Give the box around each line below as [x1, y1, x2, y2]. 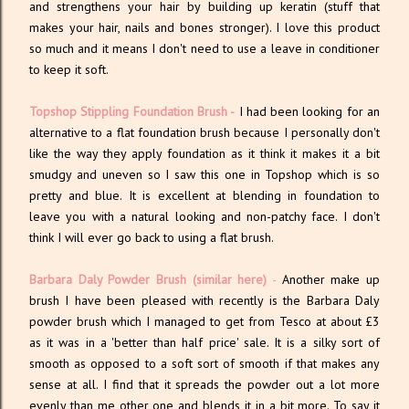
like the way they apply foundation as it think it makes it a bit [29, 145, 380, 162]
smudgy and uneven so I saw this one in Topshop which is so [29, 166, 380, 183]
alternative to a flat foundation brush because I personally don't [29, 124, 380, 141]
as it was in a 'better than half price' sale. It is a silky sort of [29, 334, 380, 351]
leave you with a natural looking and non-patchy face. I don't [29, 208, 380, 225]
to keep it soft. [29, 61, 109, 78]
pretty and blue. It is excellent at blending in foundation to [29, 187, 380, 204]
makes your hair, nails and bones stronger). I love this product [29, 19, 380, 36]
